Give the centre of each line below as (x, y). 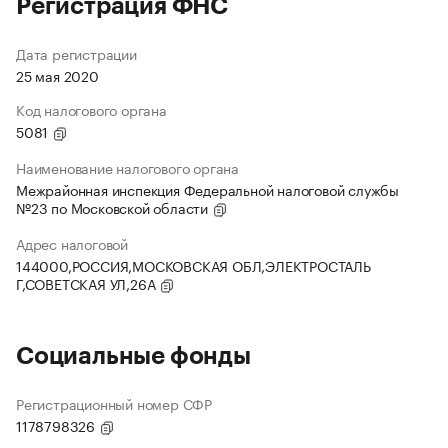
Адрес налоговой (72, 243)
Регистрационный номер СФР (114, 403)
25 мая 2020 (57, 75)
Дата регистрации (76, 53)
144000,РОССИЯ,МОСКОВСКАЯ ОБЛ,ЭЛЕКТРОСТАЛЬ (193, 265)
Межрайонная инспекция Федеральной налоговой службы (207, 189)
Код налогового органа (91, 109)
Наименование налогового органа (127, 167)
